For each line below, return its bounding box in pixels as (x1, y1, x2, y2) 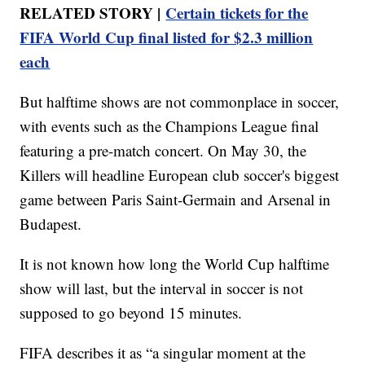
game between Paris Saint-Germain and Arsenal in (20, 188, 332, 209)
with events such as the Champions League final (20, 115, 319, 136)
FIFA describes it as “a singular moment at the (20, 341, 306, 363)
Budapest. (20, 213, 82, 234)
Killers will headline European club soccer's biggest (20, 164, 340, 185)
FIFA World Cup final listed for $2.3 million (20, 25, 314, 48)
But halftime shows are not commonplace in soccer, (20, 90, 340, 112)
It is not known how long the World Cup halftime (20, 253, 330, 274)
